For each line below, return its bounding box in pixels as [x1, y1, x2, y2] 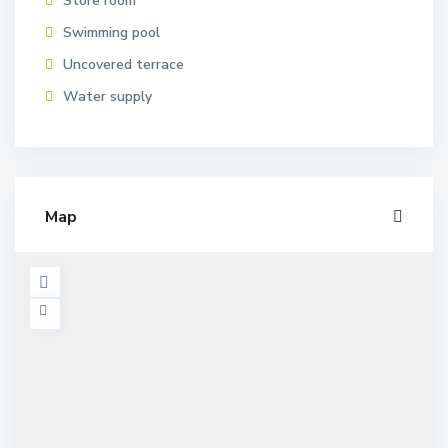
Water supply [63, 87, 152, 106]
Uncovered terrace [63, 55, 184, 74]
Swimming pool [63, 23, 160, 42]
